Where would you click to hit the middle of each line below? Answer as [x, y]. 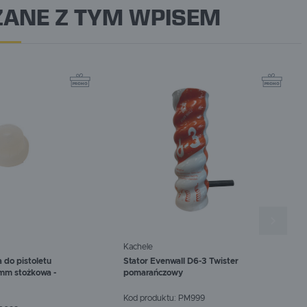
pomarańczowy [153, 273]
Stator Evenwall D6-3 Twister [181, 261]
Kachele [138, 247]
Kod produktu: [151, 298]
